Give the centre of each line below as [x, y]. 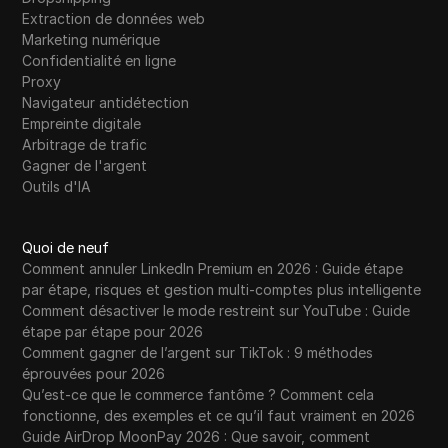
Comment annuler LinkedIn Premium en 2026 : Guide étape [213, 269]
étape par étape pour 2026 [113, 332]
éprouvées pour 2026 [94, 374]
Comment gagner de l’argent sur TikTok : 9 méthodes [198, 353]
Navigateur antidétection [106, 103]
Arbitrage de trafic [85, 145]
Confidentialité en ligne [99, 61]
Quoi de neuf [66, 248]
